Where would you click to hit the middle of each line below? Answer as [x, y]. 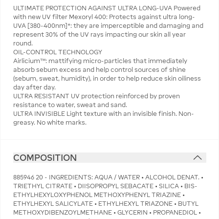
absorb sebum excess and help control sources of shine [99, 69]
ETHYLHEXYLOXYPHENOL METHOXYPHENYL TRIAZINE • [99, 195]
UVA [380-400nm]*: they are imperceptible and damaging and [108, 25]
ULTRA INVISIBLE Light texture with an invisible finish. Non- [103, 113]
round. [23, 43]
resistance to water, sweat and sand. [70, 105]
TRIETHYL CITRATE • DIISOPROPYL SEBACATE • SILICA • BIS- [105, 186]
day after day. [34, 87]
